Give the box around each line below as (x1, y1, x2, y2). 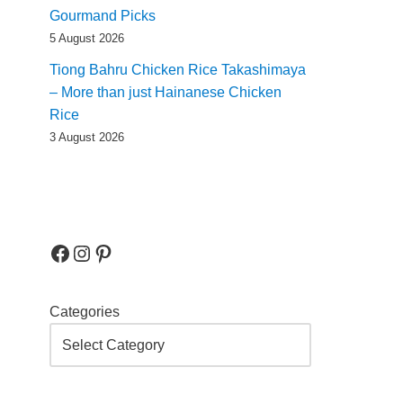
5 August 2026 (49, 31, 124, 45)
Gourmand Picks (49, 8, 156, 23)
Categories (49, 304, 120, 319)
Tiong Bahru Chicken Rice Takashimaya (49, 62, 306, 77)
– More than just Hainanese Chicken (49, 85, 282, 100)
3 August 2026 (49, 130, 124, 144)
